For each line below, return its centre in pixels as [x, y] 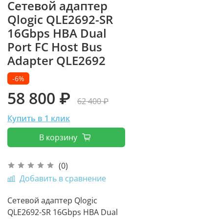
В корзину [58, 137]
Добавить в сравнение [63, 179]
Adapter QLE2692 [56, 60]
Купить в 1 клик [39, 118]
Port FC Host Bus [55, 46]
